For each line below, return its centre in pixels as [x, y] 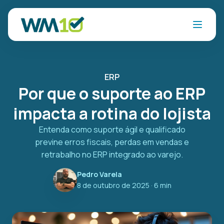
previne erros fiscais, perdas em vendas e [112, 142]
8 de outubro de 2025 [113, 185]
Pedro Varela [99, 174]
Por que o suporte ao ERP [112, 93]
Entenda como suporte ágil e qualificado [112, 129]
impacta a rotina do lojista [112, 113]
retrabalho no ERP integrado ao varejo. [112, 154]
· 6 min [160, 185]
